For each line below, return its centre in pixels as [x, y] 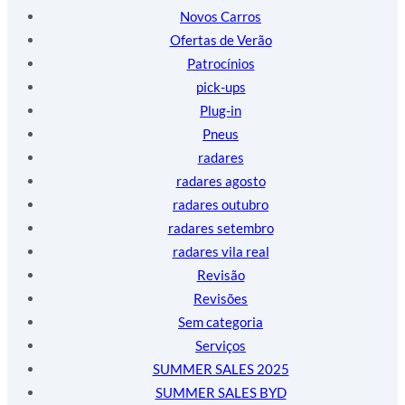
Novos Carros [221, 16]
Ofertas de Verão [221, 39]
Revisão [221, 274]
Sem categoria [221, 321]
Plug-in [221, 110]
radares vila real [221, 251]
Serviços [221, 345]
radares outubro [221, 204]
